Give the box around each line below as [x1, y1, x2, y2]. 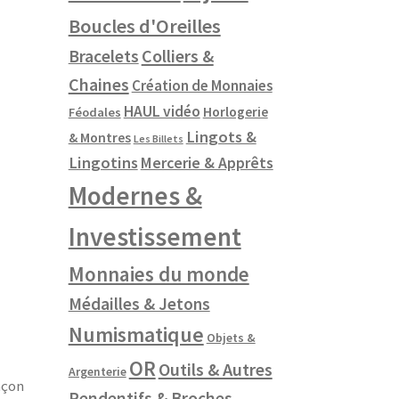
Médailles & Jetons [68, 293, 210, 315]
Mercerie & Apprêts [140, 152, 273, 174]
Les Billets [133, 132, 183, 146]
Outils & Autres [158, 358, 273, 381]
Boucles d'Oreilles [68, 13, 221, 39]
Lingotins [68, 152, 138, 174]
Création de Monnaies [131, 76, 273, 96]
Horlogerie [202, 102, 268, 121]
